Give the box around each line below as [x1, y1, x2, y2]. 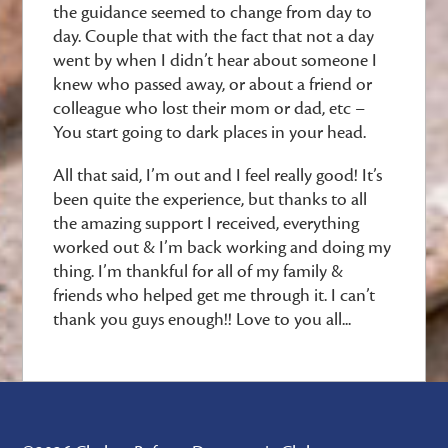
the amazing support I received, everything [53, 212, 360, 235]
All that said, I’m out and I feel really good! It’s [53, 164, 383, 187]
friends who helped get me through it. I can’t [53, 284, 376, 307]
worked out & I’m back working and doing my [53, 236, 392, 259]
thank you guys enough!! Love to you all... [53, 308, 352, 331]
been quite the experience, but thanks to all [53, 188, 368, 211]
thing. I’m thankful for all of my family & [53, 260, 344, 283]
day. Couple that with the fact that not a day [53, 25, 375, 48]
